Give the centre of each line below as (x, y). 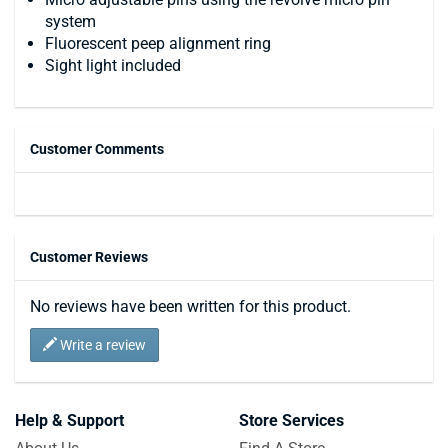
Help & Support (69, 420)
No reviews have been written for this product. (190, 306)
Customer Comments (97, 148)
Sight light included (113, 65)
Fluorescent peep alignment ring (158, 43)
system (70, 21)
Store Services (291, 420)
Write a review (101, 344)
